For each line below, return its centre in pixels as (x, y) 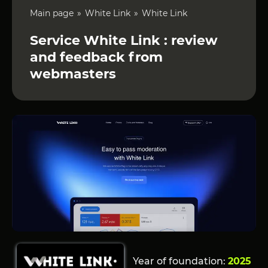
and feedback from (96, 57)
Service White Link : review (124, 40)
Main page (52, 13)
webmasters (73, 74)
